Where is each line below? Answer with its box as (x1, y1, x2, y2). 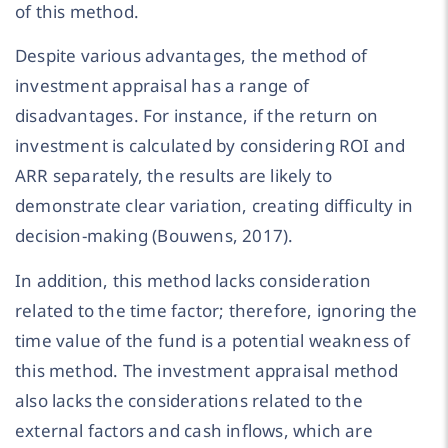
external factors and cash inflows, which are (15, 418, 373, 442)
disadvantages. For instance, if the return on (15, 104, 379, 128)
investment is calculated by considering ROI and (15, 134, 406, 158)
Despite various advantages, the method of (15, 44, 368, 68)
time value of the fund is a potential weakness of (15, 328, 410, 352)
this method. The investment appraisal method (15, 358, 398, 382)
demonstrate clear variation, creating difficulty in (15, 194, 414, 218)
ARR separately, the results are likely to (15, 164, 333, 188)
